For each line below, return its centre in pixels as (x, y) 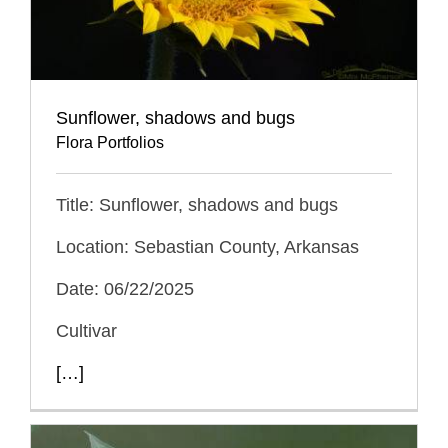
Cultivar (86, 331)
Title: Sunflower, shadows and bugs (197, 205)
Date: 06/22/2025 (125, 289)
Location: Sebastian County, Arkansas (207, 247)
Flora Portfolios (110, 143)
